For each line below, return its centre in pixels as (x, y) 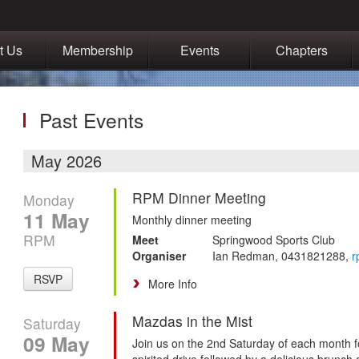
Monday (49, 200)
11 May (56, 220)
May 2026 (67, 160)
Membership (98, 50)
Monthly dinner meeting (192, 219)
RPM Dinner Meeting (199, 197)
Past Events (91, 119)
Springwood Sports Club (274, 239)
